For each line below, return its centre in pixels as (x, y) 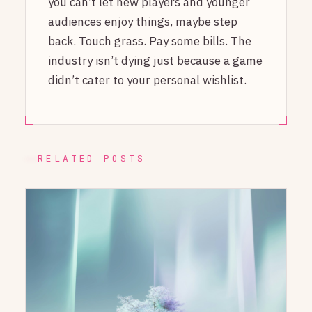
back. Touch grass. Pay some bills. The (150, 41)
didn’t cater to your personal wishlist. (147, 80)
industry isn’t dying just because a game (155, 60)
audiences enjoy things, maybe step (143, 21)
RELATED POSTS (92, 159)
